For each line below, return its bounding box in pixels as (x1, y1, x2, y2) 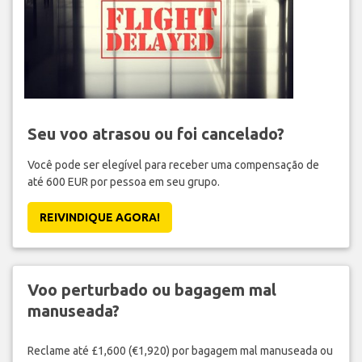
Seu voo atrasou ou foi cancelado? (27, 124, 284, 144)
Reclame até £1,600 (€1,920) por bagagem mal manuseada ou (27, 343, 333, 357)
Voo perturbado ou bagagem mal (27, 280, 276, 300)
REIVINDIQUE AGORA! (39, 211, 160, 225)
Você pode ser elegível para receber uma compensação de (27, 158, 319, 172)
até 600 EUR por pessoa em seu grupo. (27, 175, 220, 189)
